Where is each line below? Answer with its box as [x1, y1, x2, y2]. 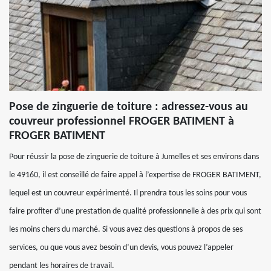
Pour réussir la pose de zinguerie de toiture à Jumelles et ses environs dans [9, 152, 259, 162]
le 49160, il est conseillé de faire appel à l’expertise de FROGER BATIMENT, [9, 171, 261, 180]
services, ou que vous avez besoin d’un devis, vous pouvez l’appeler [9, 243, 233, 252]
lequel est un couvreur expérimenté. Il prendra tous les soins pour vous [9, 189, 247, 198]
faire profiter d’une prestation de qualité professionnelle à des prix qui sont [9, 207, 261, 216]
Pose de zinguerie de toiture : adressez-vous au [9, 101, 248, 113]
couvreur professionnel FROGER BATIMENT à [9, 116, 234, 128]
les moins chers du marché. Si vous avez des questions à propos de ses [9, 225, 243, 234]
